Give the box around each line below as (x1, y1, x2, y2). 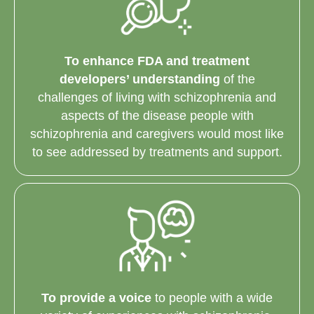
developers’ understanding (59, 72, 220, 87)
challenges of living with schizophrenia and (38, 90, 276, 105)
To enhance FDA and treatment (64, 54, 250, 69)
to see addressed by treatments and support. (32, 145, 282, 160)
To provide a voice (41, 290, 151, 305)
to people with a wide (151, 290, 273, 305)
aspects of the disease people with (60, 109, 254, 123)
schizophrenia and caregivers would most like (30, 127, 284, 142)
